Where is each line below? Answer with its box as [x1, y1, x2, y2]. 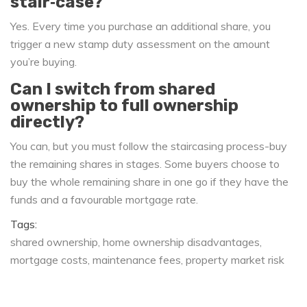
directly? [10, 112, 84, 132]
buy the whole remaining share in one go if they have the [10, 175, 288, 189]
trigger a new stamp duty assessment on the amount [10, 37, 270, 51]
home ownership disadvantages [103, 235, 260, 249]
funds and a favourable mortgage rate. [10, 193, 198, 207]
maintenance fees [93, 253, 181, 267]
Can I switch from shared [10, 79, 215, 99]
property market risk [186, 253, 284, 267]
